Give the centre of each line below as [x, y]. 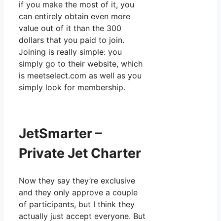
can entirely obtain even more [74, 16]
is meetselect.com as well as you [80, 75]
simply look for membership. [72, 87]
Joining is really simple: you [70, 52]
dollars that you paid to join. [72, 40]
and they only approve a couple [78, 192]
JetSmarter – [60, 134]
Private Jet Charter [80, 153]
